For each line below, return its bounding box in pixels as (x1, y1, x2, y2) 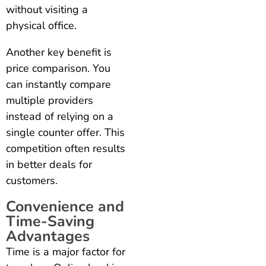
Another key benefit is (6, 45, 112, 59)
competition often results (6, 141, 125, 156)
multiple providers (6, 93, 93, 107)
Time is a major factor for (6, 244, 125, 259)
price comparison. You (6, 61, 110, 75)
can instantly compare (6, 77, 111, 91)
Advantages (6, 226, 90, 246)
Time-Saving (6, 211, 94, 232)
